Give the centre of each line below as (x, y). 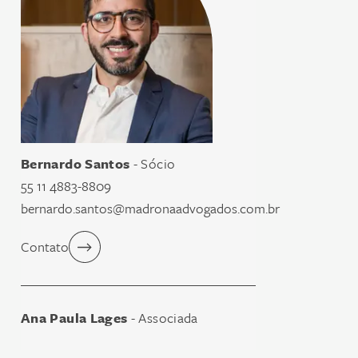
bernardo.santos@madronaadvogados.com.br (150, 208)
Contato (45, 247)
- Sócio (153, 163)
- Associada (163, 318)
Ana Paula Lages (74, 318)
